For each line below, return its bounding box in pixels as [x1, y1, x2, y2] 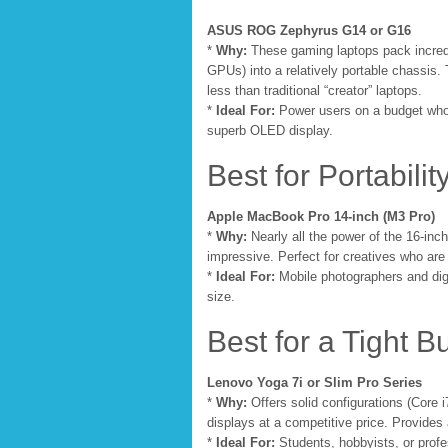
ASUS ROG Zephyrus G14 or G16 [207, 23, 411, 38]
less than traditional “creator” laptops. [207, 83, 422, 98]
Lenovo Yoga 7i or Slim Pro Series [207, 375, 422, 390]
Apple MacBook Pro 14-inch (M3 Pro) [207, 209, 435, 224]
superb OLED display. [207, 123, 333, 138]
